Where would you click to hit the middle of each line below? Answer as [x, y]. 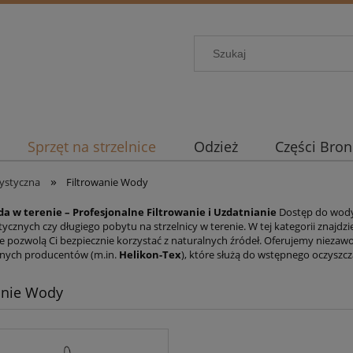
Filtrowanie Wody [108, 182]
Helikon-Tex [150, 255]
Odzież [216, 147]
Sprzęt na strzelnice [92, 147]
